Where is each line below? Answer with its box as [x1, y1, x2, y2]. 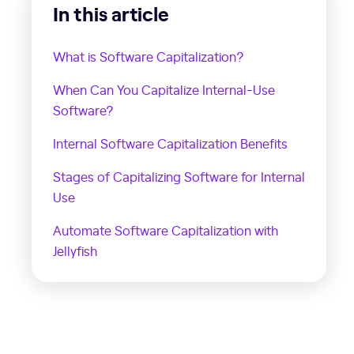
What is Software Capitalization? [53, 47, 244, 65]
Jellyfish [53, 242, 97, 259]
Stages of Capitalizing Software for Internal [53, 168, 305, 185]
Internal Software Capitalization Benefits [53, 134, 288, 152]
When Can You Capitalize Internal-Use [53, 81, 275, 98]
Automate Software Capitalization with [53, 221, 278, 239]
